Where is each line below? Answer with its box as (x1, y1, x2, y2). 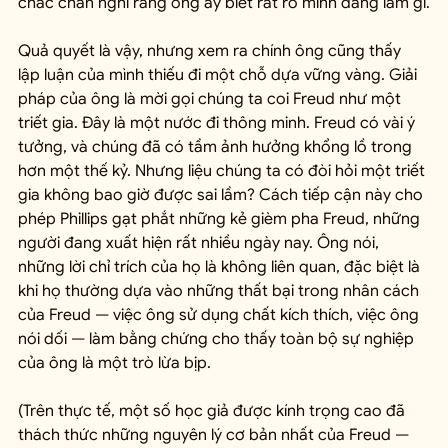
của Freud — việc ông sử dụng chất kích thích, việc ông (18, 305, 423, 326)
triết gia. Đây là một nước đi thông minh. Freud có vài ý (18, 113, 419, 134)
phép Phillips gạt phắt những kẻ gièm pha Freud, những (18, 209, 424, 230)
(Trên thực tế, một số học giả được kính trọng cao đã (18, 401, 409, 422)
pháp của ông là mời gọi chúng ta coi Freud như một (18, 89, 405, 110)
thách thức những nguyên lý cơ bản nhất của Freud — (18, 425, 413, 446)
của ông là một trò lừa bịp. (18, 353, 211, 374)
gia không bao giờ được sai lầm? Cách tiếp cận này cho (18, 185, 427, 206)
